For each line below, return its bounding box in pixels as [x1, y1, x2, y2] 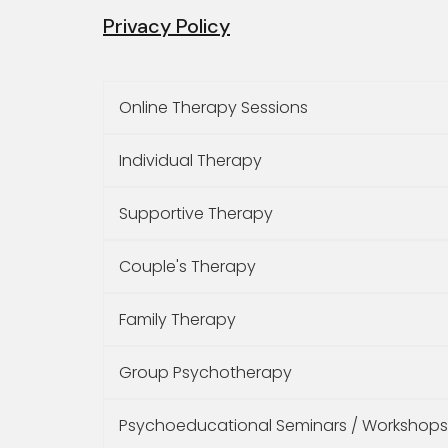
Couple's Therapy [119, 254, 256, 278]
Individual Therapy [119, 148, 262, 172]
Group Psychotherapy [119, 360, 292, 384]
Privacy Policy [103, 13, 230, 40]
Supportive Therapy [119, 201, 273, 225]
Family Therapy [119, 307, 236, 331]
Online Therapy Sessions [119, 95, 308, 119]
